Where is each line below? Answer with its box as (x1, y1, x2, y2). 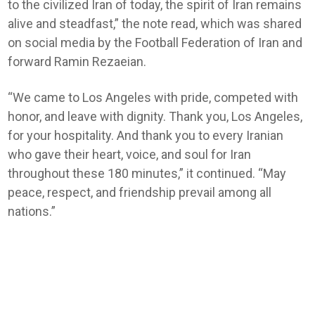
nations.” (8, 204, 56, 219)
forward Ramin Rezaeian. (8, 54, 147, 70)
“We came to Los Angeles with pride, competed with (8, 90, 299, 105)
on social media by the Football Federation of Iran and (8, 35, 303, 51)
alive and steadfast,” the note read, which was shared (8, 16, 302, 32)
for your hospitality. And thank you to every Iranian (8, 128, 284, 143)
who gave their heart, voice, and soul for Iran (8, 147, 252, 162)
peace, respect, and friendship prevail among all (8, 185, 272, 200)
